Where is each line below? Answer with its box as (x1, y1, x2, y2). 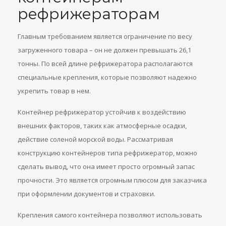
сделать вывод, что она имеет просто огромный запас (18, 162, 195, 171)
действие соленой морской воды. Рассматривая (18, 135, 173, 144)
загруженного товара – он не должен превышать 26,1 (18, 45, 191, 54)
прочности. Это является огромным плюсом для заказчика (18, 176, 207, 185)
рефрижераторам (18, 5, 160, 23)
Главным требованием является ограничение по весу (18, 32, 192, 41)
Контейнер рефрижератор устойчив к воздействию (18, 107, 186, 117)
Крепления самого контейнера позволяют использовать (18, 210, 202, 219)
